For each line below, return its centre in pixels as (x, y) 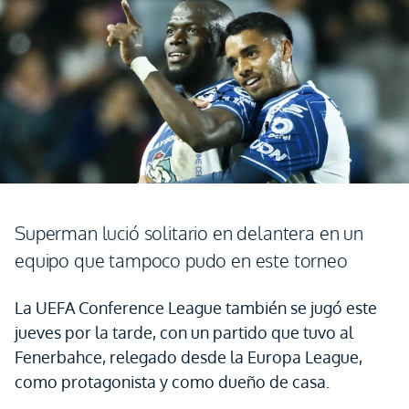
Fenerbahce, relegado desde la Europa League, (189, 357)
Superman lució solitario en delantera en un (189, 233)
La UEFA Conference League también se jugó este (196, 308)
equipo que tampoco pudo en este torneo (181, 260)
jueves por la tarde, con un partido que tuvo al (184, 332)
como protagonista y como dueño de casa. (172, 382)
